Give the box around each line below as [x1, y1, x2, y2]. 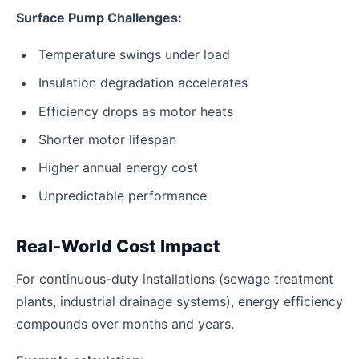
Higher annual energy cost [38, 159, 198, 176]
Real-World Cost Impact [16, 236, 220, 257]
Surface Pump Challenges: [16, 9, 182, 26]
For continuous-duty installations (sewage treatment [16, 270, 333, 287]
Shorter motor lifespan [38, 131, 176, 147]
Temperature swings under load [38, 46, 230, 63]
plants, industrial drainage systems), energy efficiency [16, 292, 343, 309]
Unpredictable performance [38, 188, 207, 204]
